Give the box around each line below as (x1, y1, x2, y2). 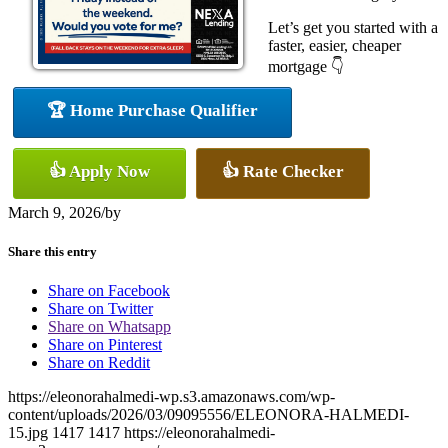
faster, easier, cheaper (268, 36, 401, 54)
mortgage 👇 (268, 57, 344, 75)
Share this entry (8, 243, 97, 259)
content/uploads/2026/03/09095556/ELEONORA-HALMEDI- (8, 406, 409, 424)
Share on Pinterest (48, 336, 162, 354)
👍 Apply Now (49, 161, 150, 181)
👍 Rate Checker (222, 161, 344, 181)
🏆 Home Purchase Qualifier (47, 100, 258, 120)
